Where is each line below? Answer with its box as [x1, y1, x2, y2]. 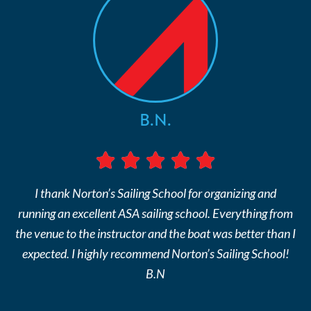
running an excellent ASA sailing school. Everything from [18, 205, 293, 221]
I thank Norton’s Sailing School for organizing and [35, 185, 276, 201]
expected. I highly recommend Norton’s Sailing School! [22, 245, 289, 261]
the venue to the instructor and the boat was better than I [15, 225, 296, 241]
